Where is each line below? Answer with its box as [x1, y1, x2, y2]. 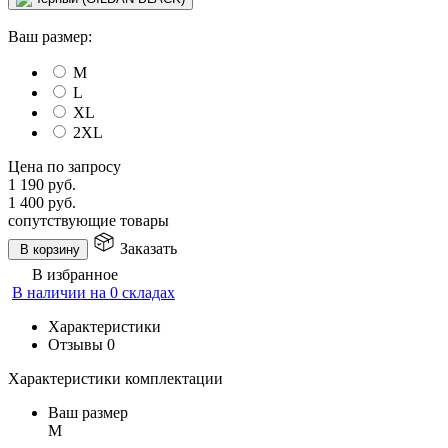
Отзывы [48, 335, 107, 353]
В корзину [20, 241, 80, 257]
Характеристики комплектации [8, 369, 223, 387]
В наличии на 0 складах [12, 283, 175, 301]
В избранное [32, 265, 118, 283]
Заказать [120, 239, 177, 257]
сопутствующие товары [8, 211, 169, 229]
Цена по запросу [8, 157, 121, 175]
